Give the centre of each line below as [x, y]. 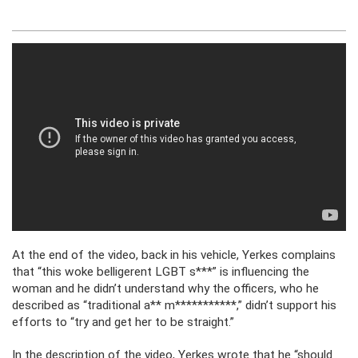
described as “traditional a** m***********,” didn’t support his [174, 306]
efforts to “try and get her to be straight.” [123, 322]
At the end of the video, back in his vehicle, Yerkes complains [174, 255]
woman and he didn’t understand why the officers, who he [165, 289]
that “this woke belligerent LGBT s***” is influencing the [161, 272]
